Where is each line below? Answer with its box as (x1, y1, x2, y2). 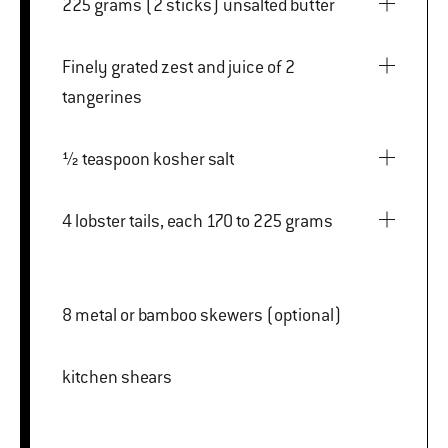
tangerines (62, 85, 142, 108)
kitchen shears (62, 365, 172, 388)
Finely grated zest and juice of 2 (62, 55, 295, 78)
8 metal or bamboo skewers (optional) (62, 303, 342, 326)
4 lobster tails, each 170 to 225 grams (75, 209, 333, 232)
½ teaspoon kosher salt (153, 147, 235, 170)
